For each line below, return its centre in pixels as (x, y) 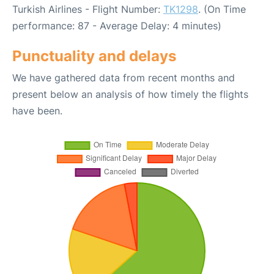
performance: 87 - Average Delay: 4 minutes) (117, 26)
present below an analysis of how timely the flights (130, 94)
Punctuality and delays (94, 56)
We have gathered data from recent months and (124, 78)
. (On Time (222, 9)
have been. (37, 111)
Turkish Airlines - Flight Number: (88, 9)
